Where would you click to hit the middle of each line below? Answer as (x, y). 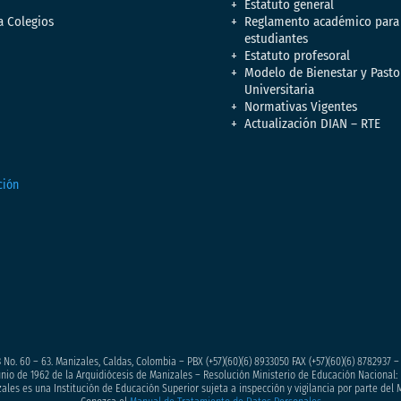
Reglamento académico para (321, 21)
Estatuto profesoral (297, 55)
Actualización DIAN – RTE (312, 123)
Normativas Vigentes (300, 106)
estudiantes (276, 38)
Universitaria (279, 89)
